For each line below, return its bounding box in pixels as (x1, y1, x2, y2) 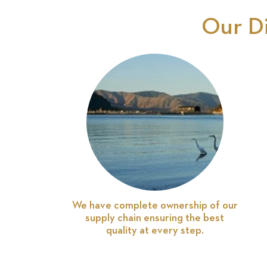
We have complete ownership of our (72, 200, 238, 211)
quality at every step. (105, 225, 204, 236)
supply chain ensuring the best (85, 212, 224, 223)
